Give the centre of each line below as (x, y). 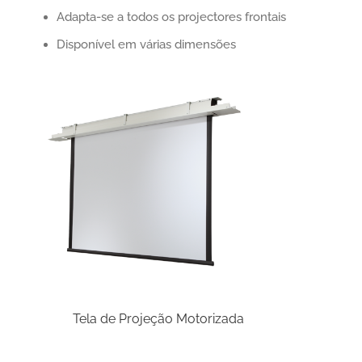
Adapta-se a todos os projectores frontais (171, 17)
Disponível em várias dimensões (146, 44)
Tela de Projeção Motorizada (134, 318)
